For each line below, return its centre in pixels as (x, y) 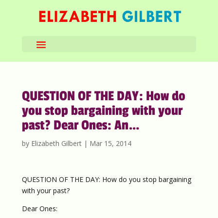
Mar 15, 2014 (110, 143)
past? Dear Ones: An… (81, 125)
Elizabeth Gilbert (56, 143)
